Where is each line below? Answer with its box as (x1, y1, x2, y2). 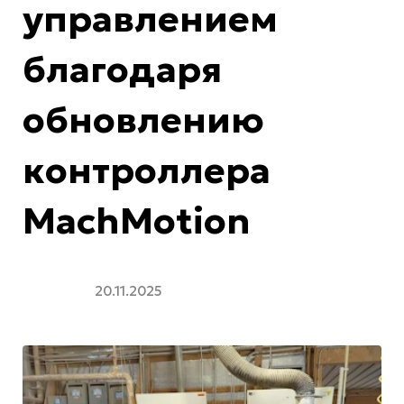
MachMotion (23, 197, 251, 243)
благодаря (23, 46, 222, 92)
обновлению (23, 96, 264, 142)
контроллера (23, 147, 271, 193)
